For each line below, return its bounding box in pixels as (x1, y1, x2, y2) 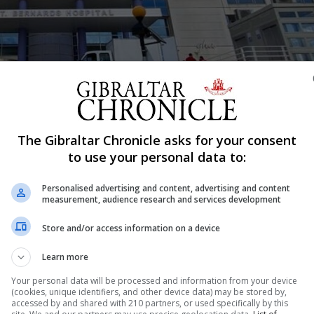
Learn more (42, 251, 88, 263)
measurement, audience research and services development (42, 193, 281, 205)
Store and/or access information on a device (42, 221, 220, 234)
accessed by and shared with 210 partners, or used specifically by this (11, 297, 288, 309)
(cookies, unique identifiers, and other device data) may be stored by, (11, 286, 287, 298)
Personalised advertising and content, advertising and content (42, 182, 290, 194)
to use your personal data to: (68, 149, 246, 165)
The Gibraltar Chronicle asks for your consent (18, 132, 296, 149)
